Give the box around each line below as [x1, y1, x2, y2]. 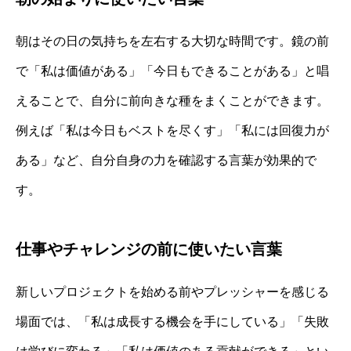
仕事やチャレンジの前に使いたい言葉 [16, 241, 282, 259]
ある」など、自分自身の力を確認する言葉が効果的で [16, 154, 317, 168]
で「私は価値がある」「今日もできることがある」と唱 [16, 64, 329, 78]
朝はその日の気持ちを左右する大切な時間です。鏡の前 [16, 34, 329, 49]
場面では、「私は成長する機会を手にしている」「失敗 [16, 315, 329, 329]
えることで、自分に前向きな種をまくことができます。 [16, 94, 329, 108]
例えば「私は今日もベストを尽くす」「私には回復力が [16, 124, 329, 138]
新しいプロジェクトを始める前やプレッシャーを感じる [16, 285, 329, 299]
